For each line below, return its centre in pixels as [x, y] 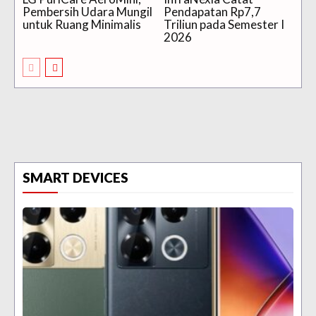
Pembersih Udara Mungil [87, 12]
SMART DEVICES [75, 178]
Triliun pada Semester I [224, 25]
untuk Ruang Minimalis [82, 25]
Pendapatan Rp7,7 [212, 12]
